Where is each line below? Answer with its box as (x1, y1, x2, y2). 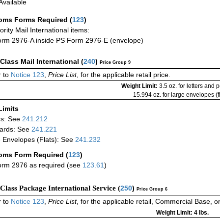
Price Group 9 (100, 59, 131, 65)
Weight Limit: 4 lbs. (156, 209, 209, 216)
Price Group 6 (137, 186, 167, 192)
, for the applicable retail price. (77, 70, 170, 79)
